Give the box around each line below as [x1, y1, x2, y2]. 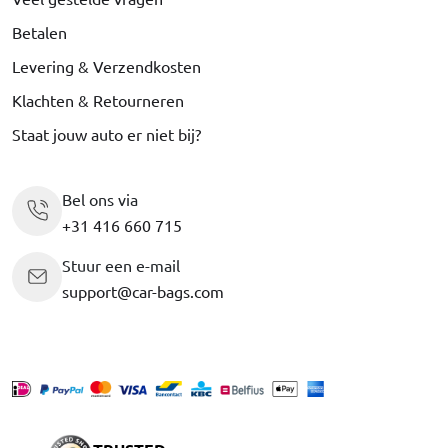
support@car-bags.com [62, 280, 224, 301]
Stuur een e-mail [62, 254, 180, 275]
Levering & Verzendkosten [12, 55, 201, 76]
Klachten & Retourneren [12, 89, 184, 110]
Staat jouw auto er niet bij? [12, 123, 201, 144]
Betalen [12, 21, 67, 42]
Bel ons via [62, 188, 138, 209]
